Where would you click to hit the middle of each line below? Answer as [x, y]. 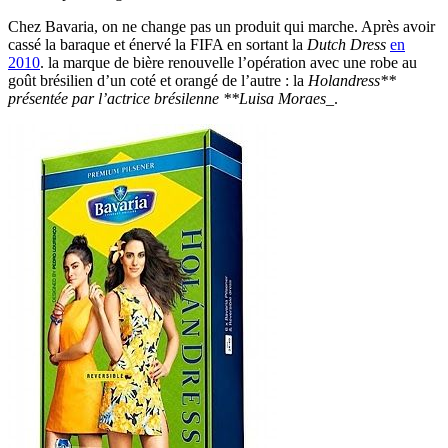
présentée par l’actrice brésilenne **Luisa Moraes [167, 99]
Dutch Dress [346, 45]
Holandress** [352, 81]
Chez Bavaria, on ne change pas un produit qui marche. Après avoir [221, 27]
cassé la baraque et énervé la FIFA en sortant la [157, 45]
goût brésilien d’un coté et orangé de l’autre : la [158, 81]
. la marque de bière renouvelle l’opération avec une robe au [228, 63]
